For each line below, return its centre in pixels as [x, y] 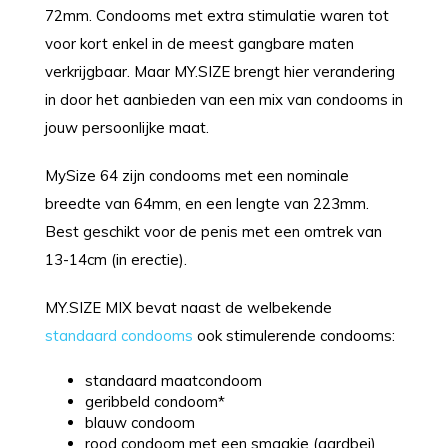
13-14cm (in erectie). [116, 259]
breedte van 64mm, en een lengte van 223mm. [207, 203]
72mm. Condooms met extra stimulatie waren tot [217, 15]
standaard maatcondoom [173, 380]
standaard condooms [119, 335]
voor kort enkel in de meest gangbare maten [199, 43]
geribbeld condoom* [155, 401]
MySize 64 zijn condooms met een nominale [197, 175]
